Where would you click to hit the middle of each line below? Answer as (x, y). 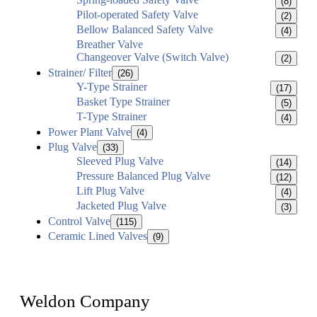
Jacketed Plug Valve (121, 206)
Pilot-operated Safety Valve (137, 15)
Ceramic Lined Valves (98, 236)
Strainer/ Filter (80, 73)
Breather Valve (110, 45)
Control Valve (79, 221)
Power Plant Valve (90, 132)
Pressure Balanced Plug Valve (143, 176)
